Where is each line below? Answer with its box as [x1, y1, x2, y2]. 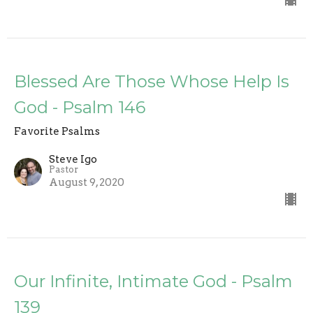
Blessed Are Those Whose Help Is [14, 71, 289, 92]
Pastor [49, 163, 78, 175]
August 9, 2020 [49, 175, 124, 189]
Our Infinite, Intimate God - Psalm [14, 270, 293, 291]
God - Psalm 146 [14, 96, 145, 117]
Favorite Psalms [14, 124, 100, 138]
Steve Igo [49, 152, 97, 166]
